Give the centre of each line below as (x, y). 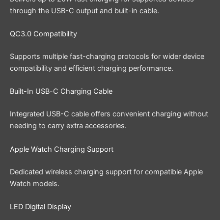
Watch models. (35, 183)
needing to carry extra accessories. (68, 126)
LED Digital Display (41, 206)
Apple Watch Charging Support (62, 149)
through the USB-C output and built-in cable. (84, 11)
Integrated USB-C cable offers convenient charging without (109, 114)
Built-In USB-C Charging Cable (61, 92)
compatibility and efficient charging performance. (92, 69)
